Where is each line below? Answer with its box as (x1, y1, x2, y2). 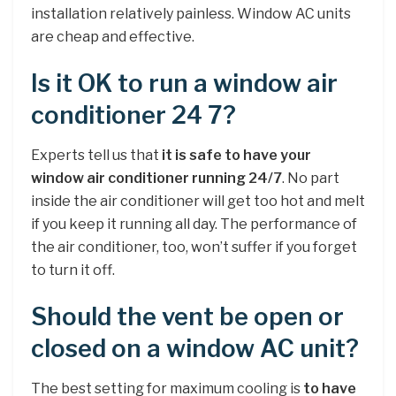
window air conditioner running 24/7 (31, 169, 282, 187)
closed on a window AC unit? (31, 334, 359, 364)
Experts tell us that (31, 146, 162, 164)
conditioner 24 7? (31, 101, 236, 131)
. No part (282, 169, 339, 187)
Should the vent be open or (31, 302, 344, 332)
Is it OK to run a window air (31, 69, 338, 99)
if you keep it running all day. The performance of (31, 215, 357, 232)
